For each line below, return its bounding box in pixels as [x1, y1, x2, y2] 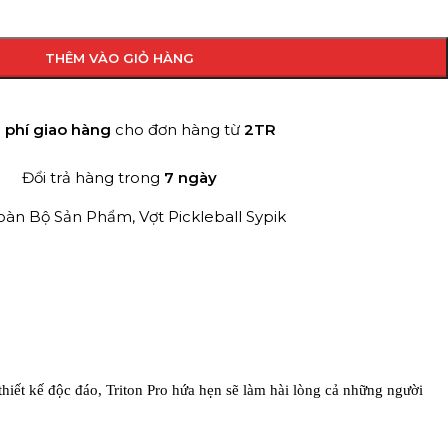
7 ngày [164, 168, 217, 187]
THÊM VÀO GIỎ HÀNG [45, 50, 194, 66]
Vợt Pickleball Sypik [139, 207, 286, 226]
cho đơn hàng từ [110, 120, 244, 139]
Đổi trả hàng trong [22, 168, 164, 187]
